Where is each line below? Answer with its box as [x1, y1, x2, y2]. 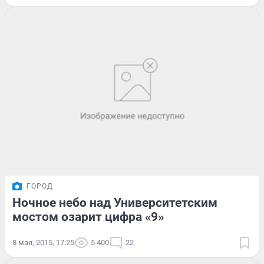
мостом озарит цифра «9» [12, 210, 164, 225]
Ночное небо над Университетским [12, 196, 217, 210]
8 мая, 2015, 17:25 [12, 238, 74, 247]
